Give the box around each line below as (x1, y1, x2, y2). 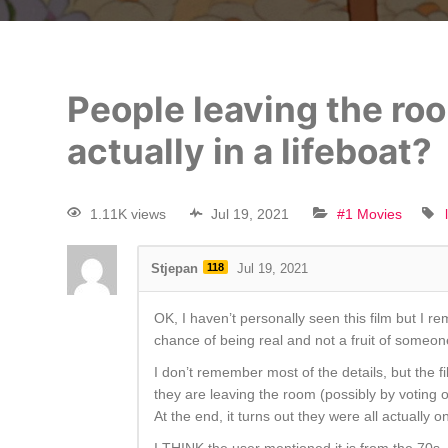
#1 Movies (337, 206, 403, 223)
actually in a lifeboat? (67, 129, 433, 172)
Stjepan (151, 261, 199, 277)
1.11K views (90, 206, 167, 223)
